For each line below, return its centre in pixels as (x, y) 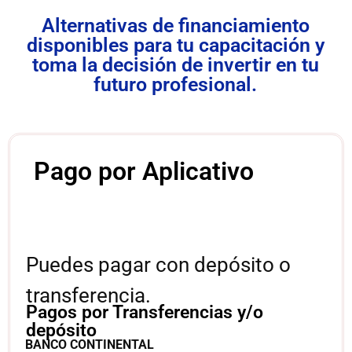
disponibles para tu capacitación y (175, 45)
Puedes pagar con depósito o (158, 264)
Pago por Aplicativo (144, 171)
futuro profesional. (175, 84)
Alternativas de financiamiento (175, 25)
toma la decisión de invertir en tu (175, 64)
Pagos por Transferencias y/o (145, 312)
